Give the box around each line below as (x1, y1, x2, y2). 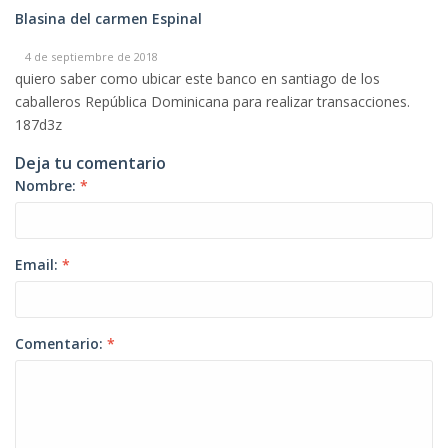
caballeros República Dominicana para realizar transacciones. (15, 92, 410, 111)
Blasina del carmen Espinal (15, 9, 202, 28)
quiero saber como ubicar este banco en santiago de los (15, 69, 380, 88)
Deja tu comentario (15, 152, 166, 174)
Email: (15, 255, 62, 274)
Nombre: (15, 176, 80, 195)
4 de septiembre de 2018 (25, 49, 158, 64)
